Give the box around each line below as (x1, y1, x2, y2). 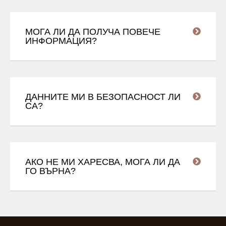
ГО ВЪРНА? (25, 166, 76, 177)
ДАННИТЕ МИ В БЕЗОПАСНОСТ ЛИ (25, 92, 181, 102)
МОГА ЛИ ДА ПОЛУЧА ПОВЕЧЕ (25, 27, 160, 37)
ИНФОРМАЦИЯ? (25, 36, 97, 46)
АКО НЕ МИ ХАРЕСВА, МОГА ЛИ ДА (25, 157, 180, 167)
